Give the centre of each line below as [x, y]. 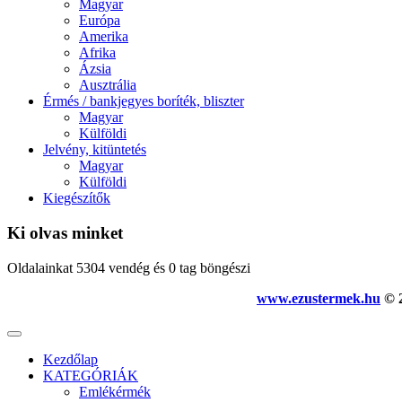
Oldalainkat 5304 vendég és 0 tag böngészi [129, 267]
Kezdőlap [70, 359]
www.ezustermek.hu [319, 298]
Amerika [104, 37]
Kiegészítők [77, 198]
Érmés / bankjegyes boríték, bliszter [144, 101]
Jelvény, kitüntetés [95, 150]
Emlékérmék [115, 391]
